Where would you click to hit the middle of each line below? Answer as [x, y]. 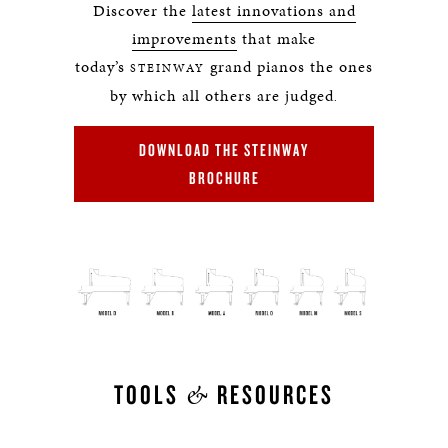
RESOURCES [272, 394]
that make [276, 38]
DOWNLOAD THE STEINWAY [224, 149]
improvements [184, 38]
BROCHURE [224, 177]
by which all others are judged [221, 95]
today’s [102, 66]
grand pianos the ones [291, 66]
